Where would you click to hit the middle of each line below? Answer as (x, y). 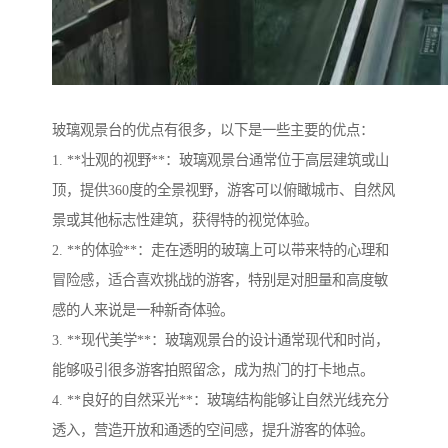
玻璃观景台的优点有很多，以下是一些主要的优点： (213, 129)
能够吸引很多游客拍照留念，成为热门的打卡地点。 (213, 369)
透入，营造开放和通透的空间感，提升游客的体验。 (213, 429)
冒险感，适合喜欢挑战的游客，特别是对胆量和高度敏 (220, 279)
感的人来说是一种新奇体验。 (143, 309)
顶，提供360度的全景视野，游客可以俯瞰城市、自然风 (223, 189)
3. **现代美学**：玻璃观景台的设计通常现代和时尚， (220, 339)
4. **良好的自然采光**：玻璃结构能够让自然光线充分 (220, 399)
